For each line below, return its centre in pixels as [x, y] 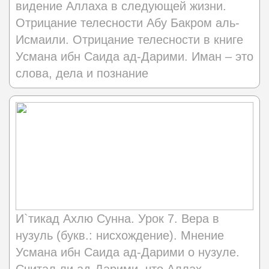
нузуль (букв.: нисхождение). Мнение [120, 236]
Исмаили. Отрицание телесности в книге [129, 40]
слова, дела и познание [82, 74]
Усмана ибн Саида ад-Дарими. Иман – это [134, 57]
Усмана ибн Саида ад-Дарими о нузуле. [128, 252]
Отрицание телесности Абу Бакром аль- [128, 23]
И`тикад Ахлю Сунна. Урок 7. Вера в [117, 219]
